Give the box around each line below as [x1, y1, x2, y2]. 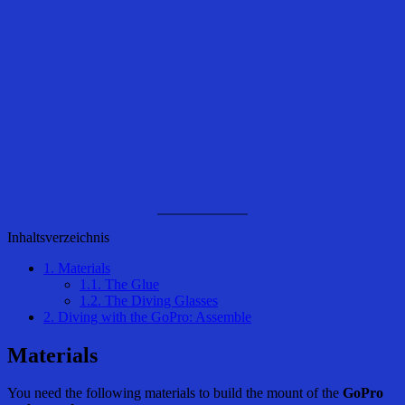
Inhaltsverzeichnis [7, 229, 109, 245]
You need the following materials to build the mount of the [7, 385, 343, 401]
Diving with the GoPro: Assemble [54, 308, 251, 325]
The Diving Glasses [101, 292, 218, 308]
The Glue [101, 276, 159, 292]
